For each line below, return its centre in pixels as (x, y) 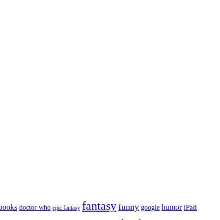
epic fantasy (66, 207)
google (150, 207)
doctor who (35, 207)
